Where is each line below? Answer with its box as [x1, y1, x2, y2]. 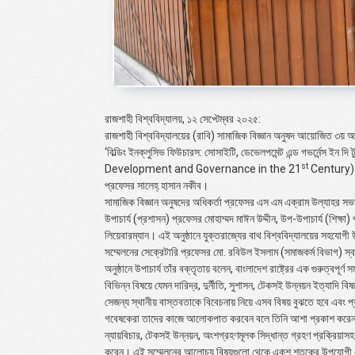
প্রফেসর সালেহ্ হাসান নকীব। [105, 178, 208, 192]
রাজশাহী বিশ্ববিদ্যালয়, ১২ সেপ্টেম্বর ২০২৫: [105, 112, 261, 125]
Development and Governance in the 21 [105, 162, 301, 175]
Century [308, 162, 350, 175]
